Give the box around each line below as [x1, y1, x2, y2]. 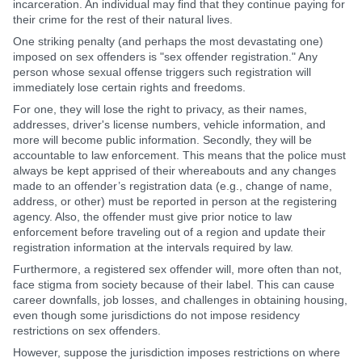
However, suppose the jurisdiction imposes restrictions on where [13, 346, 340, 359]
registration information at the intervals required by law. [13, 241, 293, 254]
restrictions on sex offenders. [13, 324, 161, 337]
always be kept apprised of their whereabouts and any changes [13, 164, 336, 177]
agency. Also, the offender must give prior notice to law [13, 210, 292, 223]
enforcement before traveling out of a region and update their [13, 225, 326, 238]
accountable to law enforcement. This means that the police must [13, 149, 346, 162]
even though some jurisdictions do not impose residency [13, 309, 300, 322]
